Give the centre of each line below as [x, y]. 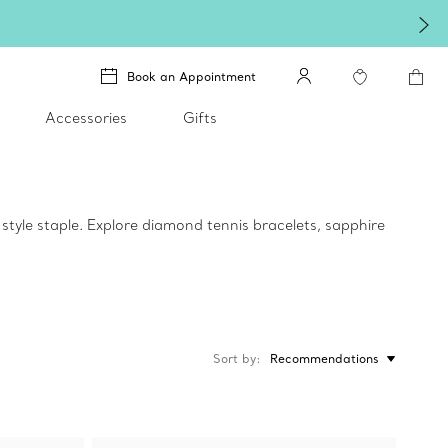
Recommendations [324, 358]
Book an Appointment [191, 76]
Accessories [86, 118]
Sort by [234, 358]
